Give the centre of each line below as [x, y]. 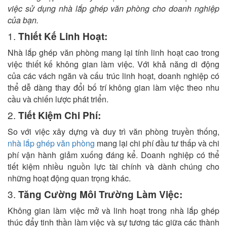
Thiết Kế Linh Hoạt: [63, 36]
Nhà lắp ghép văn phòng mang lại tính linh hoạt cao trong [113, 52]
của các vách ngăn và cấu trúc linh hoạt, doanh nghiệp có [113, 76]
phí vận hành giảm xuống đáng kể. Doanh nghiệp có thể [113, 155]
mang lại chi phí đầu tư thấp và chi [157, 143]
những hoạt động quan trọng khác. [69, 178]
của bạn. [23, 20]
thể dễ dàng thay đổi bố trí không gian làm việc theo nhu [113, 87]
